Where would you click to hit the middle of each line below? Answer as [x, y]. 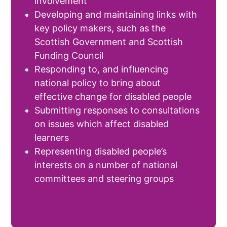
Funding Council [69, 55]
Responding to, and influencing [102, 69]
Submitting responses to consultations [117, 110]
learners [53, 138]
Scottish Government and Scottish [109, 42]
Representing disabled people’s [101, 151]
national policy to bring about [98, 83]
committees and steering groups [104, 179]
